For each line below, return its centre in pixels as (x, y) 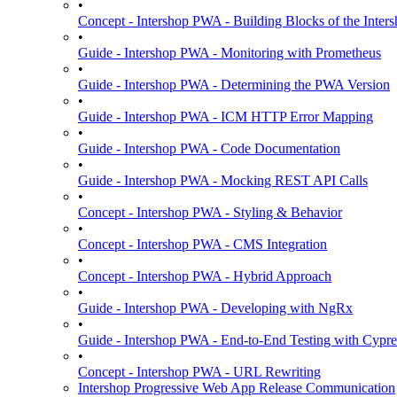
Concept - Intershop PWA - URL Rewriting (199, 372)
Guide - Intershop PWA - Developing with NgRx (215, 308)
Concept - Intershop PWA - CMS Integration (202, 244)
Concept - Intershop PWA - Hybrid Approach (205, 276)
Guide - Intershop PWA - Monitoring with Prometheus (230, 53)
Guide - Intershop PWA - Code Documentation (209, 148)
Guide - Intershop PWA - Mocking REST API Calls (223, 180)
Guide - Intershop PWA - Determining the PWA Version (234, 85)
